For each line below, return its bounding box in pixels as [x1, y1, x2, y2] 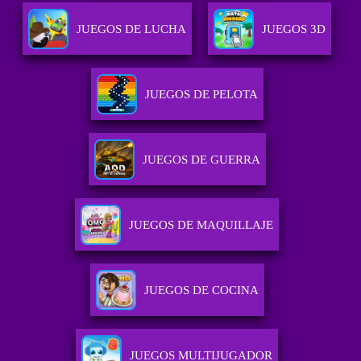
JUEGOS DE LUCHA [77, 23, 187, 36]
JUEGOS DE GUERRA [142, 153, 260, 167]
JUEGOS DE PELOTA [144, 88, 258, 102]
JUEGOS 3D [262, 23, 326, 36]
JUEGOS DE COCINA [143, 284, 259, 297]
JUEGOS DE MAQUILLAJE [129, 218, 274, 232]
